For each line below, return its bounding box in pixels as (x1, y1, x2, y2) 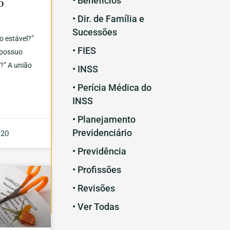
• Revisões (72, 183, 115, 194)
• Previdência (72, 146, 126, 157)
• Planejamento (72, 114, 136, 125)
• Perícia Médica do (72, 82, 151, 93)
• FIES (72, 45, 96, 56)
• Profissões (72, 164, 121, 176)
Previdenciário (72, 127, 132, 139)
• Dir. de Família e (72, 13, 144, 25)
